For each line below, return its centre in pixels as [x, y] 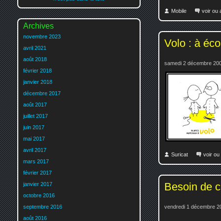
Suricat [180, 154]
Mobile [179, 11]
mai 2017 [34, 139]
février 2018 [37, 71]
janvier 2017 [38, 184]
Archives [38, 26]
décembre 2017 [42, 93]
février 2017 [37, 173]
